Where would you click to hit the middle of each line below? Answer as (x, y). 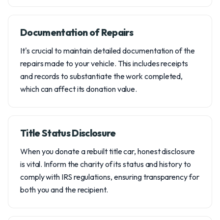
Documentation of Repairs (77, 32)
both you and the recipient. (64, 190)
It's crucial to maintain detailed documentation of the (108, 51)
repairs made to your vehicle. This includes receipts (104, 63)
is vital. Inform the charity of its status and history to (106, 164)
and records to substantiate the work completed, (102, 76)
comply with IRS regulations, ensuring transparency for (110, 177)
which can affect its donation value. (79, 89)
